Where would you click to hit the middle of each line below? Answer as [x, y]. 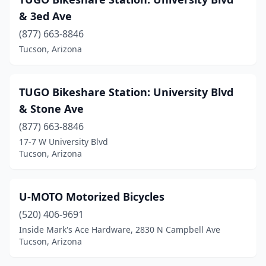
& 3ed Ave [45, 16]
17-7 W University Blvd [64, 142]
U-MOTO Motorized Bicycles [92, 197]
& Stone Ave [51, 109]
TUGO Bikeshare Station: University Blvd [126, 92]
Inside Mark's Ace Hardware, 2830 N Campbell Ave [120, 229]
